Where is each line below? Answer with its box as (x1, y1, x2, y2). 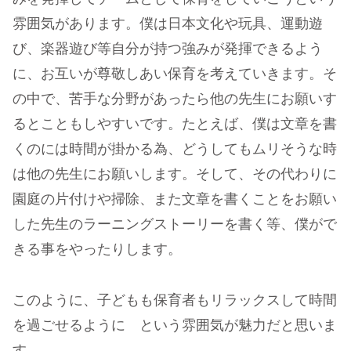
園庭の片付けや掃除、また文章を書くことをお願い (13, 193, 337, 208)
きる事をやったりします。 (13, 243, 196, 258)
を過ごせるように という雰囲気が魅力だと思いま (13, 318, 337, 333)
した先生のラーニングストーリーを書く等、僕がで (13, 218, 337, 233)
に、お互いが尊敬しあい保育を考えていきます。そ (13, 67, 337, 82)
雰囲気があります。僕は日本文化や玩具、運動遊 (13, 17, 323, 32)
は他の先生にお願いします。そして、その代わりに (13, 168, 337, 183)
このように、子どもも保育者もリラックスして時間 (13, 293, 337, 308)
